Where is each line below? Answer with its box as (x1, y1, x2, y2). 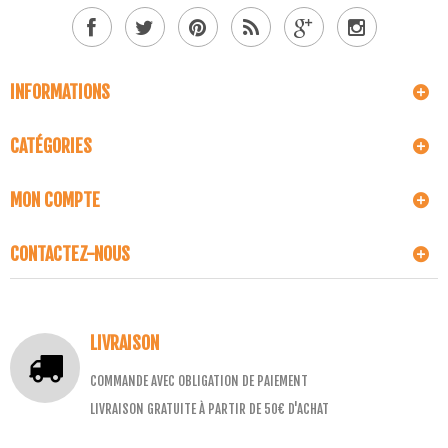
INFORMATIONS (10, 81, 110, 103)
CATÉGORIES (10, 135, 92, 157)
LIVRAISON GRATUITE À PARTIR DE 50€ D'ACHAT (90, 401, 329, 417)
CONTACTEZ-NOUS (10, 243, 130, 265)
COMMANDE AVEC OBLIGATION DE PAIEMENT (90, 373, 308, 389)
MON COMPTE (10, 189, 100, 211)
